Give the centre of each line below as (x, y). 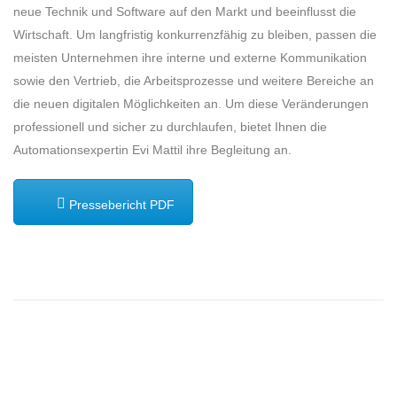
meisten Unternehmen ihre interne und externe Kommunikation (190, 57)
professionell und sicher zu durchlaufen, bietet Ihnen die (170, 126)
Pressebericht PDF (120, 204)
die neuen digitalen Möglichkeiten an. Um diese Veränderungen (191, 103)
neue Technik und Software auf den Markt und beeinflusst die (185, 11)
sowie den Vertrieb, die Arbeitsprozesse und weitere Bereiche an (194, 80)
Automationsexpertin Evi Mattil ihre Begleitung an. (152, 149)
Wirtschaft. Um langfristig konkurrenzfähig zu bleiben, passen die (195, 34)
